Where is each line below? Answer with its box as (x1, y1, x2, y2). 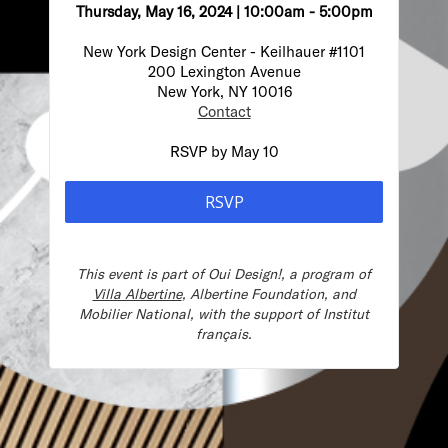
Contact (197, 102, 251, 120)
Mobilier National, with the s (79, 305, 260, 322)
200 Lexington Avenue (147, 62, 301, 80)
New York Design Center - (83, 42, 260, 60)
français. (196, 325, 252, 342)
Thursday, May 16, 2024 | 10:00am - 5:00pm (75, 2, 373, 20)
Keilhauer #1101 (260, 42, 365, 60)
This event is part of (77, 265, 208, 282)
